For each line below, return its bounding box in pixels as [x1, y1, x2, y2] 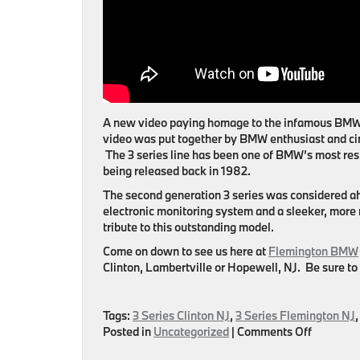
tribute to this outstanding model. [103, 219, 274, 235]
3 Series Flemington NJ [235, 308, 355, 323]
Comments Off [237, 324, 312, 339]
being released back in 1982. [103, 163, 251, 178]
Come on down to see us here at [103, 243, 268, 259]
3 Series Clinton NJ [133, 308, 230, 323]
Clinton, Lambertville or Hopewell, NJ [103, 260, 297, 275]
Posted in [103, 324, 153, 339]
